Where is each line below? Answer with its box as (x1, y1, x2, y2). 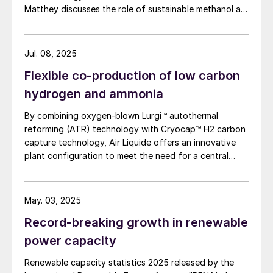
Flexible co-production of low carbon (24, 68, 240, 83)
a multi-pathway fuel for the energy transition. (24, 17, 212, 28)
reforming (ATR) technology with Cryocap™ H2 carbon (24, 124, 204, 135)
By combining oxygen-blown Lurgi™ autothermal (24, 110, 169, 121)
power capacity (24, 233, 116, 249)
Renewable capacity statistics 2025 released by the (24, 257, 234, 268)
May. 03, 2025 (24, 195, 81, 206)
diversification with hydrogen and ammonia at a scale (24, 177, 240, 188)
